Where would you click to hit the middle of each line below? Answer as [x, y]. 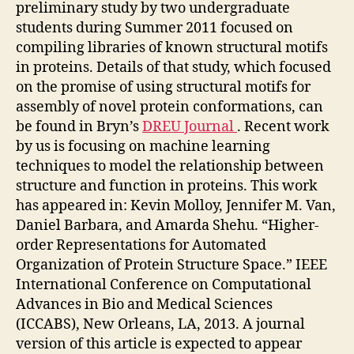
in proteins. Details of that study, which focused [173, 68]
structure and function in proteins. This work [167, 186]
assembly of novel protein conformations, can [169, 107]
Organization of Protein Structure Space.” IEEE [171, 265]
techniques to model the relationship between [170, 167]
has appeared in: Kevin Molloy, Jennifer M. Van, [176, 206]
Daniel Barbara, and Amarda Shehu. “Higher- [168, 226]
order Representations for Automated [141, 246]
